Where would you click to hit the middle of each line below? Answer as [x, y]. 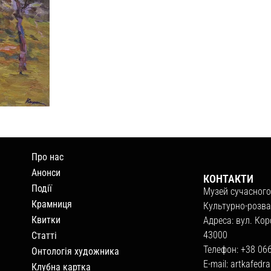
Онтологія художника [76, 252]
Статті [44, 236]
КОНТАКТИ [229, 179]
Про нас [48, 157]
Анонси [46, 173]
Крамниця [52, 204]
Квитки [46, 220]
